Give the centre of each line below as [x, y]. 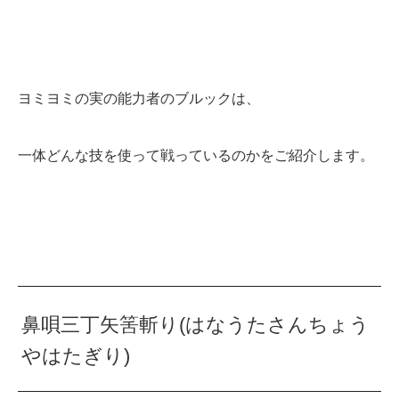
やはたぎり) [76, 355]
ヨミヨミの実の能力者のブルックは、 [139, 99]
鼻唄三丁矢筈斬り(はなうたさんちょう [196, 324]
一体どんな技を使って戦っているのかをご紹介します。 [196, 156]
